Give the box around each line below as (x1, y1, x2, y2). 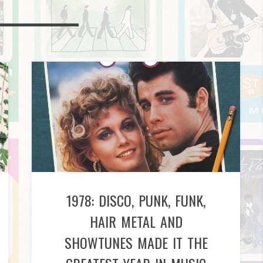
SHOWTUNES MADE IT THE (64, 231, 208, 253)
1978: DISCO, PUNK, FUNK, (66, 189, 205, 211)
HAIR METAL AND (89, 210, 183, 232)
